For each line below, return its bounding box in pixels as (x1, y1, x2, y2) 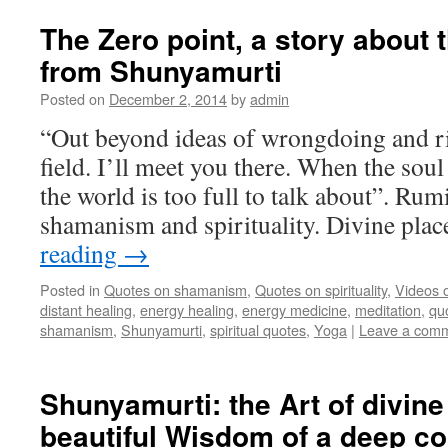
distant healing (40, 299, 132, 320)
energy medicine (242, 299, 347, 320)
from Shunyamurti (40, 50, 282, 91)
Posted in (40, 279, 100, 300)
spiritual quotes (210, 319, 306, 340)
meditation (355, 299, 421, 320)
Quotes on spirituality (255, 279, 387, 300)
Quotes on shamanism (104, 279, 247, 300)
